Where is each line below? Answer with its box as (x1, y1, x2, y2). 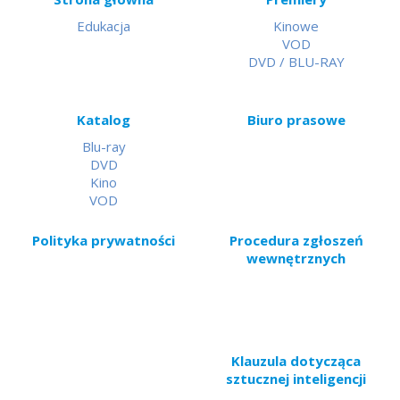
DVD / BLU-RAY (247, 52, 345, 71)
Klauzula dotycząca (231, 351, 362, 370)
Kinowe (273, 16, 320, 35)
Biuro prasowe (246, 110, 346, 129)
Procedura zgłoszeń (229, 230, 363, 249)
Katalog (77, 110, 131, 129)
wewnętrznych (246, 248, 346, 267)
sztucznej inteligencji (226, 369, 367, 387)
